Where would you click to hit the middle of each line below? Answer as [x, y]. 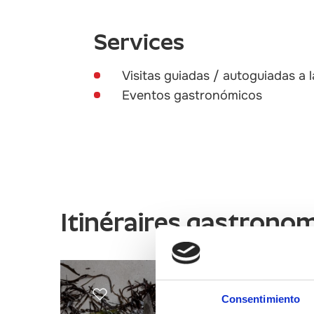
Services [139, 42]
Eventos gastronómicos [192, 95]
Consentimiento [261, 299]
